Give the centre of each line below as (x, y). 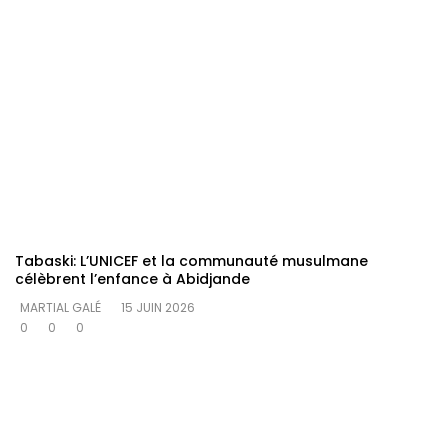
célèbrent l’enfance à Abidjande (132, 279)
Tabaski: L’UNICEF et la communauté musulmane (191, 261)
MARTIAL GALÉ (60, 308)
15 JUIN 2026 (158, 308)
